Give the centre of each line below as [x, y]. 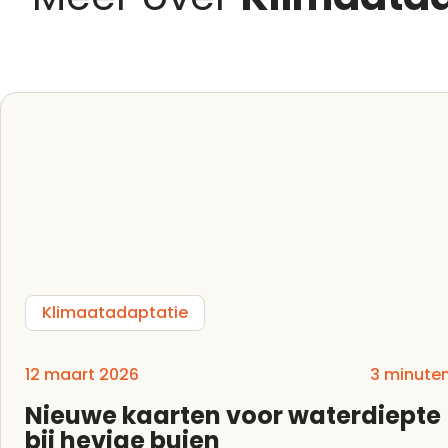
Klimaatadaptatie [115, 313]
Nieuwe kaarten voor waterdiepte [233, 416]
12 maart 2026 [82, 375]
